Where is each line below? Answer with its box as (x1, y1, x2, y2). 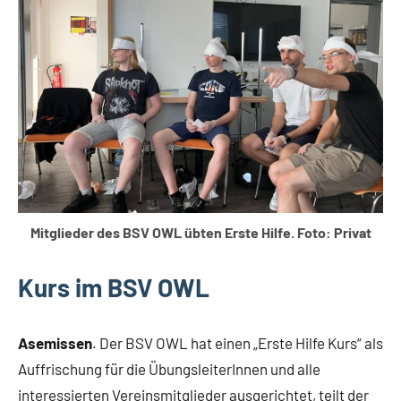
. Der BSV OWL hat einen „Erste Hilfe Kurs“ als (92, 334, 383, 353)
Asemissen (18, 334, 92, 353)
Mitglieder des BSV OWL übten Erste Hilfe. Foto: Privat (30, 224, 371, 242)
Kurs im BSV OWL (18, 272, 209, 303)
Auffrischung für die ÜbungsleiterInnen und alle (18, 360, 320, 379)
